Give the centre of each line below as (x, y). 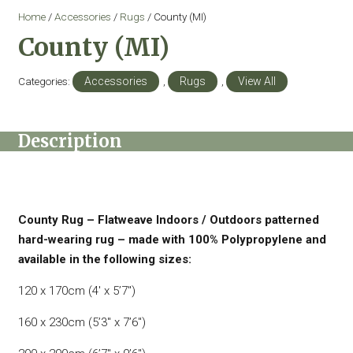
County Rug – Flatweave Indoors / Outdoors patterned (168, 219)
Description (70, 141)
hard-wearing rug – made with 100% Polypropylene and (172, 239)
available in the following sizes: (104, 259)
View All (256, 81)
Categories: (45, 81)
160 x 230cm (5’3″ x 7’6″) (82, 322)
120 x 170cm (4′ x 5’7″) (76, 290)
